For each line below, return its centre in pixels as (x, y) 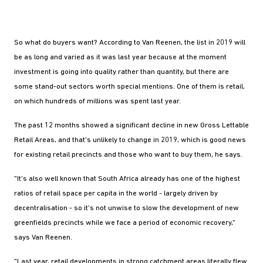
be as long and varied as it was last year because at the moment (120, 57)
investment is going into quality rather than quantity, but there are (122, 72)
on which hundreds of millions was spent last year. (97, 101)
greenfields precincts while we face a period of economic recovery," (125, 223)
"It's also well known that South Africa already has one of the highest (127, 179)
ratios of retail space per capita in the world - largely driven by (116, 193)
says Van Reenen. (43, 237)
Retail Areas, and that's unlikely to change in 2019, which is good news (130, 140)
